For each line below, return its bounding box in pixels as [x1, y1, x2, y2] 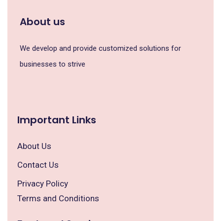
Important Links [17, 113, 96, 127]
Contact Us [17, 160, 59, 170]
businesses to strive [20, 60, 85, 69]
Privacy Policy [17, 179, 68, 188]
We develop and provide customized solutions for [20, 44, 181, 53]
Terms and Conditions [17, 193, 99, 203]
